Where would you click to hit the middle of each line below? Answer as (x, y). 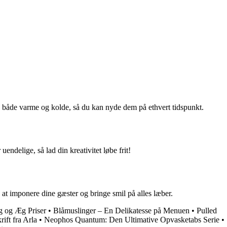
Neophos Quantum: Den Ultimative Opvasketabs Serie (132, 219)
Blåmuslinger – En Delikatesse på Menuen (121, 210)
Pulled (207, 210)
